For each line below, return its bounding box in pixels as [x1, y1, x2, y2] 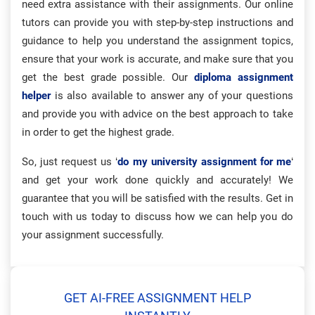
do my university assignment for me [117, 155, 292, 168]
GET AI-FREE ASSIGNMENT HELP [64, 290, 251, 305]
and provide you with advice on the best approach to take [22, 108, 293, 120]
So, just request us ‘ [22, 155, 118, 168]
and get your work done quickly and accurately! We [22, 174, 293, 186]
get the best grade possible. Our [22, 71, 195, 84]
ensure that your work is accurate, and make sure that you [22, 53, 293, 65]
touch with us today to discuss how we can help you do [22, 210, 293, 223]
